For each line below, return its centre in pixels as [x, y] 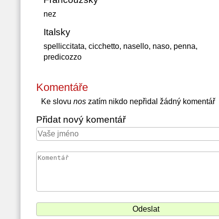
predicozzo [62, 57]
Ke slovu [57, 101]
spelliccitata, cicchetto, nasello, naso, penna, [120, 46]
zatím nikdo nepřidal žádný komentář [150, 101]
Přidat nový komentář [81, 120]
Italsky [57, 32]
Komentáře [62, 87]
